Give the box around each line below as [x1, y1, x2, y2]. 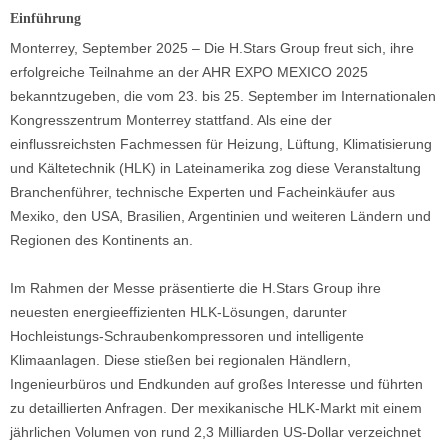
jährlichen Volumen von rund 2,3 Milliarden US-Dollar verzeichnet [10, 424, 421, 441]
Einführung [10, 11, 81, 27]
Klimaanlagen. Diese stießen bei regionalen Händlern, [10, 352, 351, 369]
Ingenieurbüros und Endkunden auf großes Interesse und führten [10, 376, 423, 393]
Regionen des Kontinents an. [10, 232, 193, 249]
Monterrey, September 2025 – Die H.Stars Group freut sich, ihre [10, 40, 414, 57]
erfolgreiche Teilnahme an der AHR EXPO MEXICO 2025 [10, 64, 368, 81]
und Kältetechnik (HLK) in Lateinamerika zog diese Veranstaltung [10, 160, 421, 177]
